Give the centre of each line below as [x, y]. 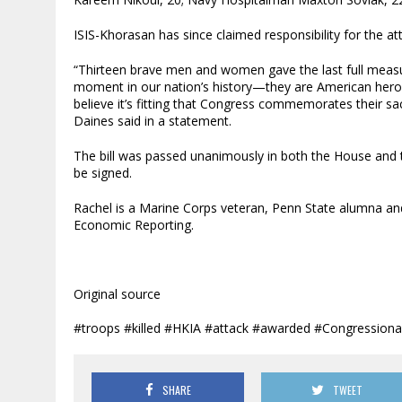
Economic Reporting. [134, 224]
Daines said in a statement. [153, 120]
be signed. [103, 172]
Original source [117, 293]
